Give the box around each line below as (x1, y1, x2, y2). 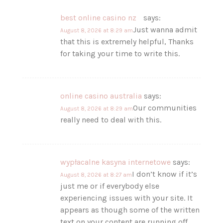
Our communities (133, 103, 197, 112)
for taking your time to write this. (60, 48, 180, 58)
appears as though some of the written (60, 205, 200, 215)
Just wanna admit (133, 24, 198, 34)
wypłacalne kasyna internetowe (60, 157, 171, 167)
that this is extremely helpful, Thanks (60, 36, 194, 46)
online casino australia (60, 91, 142, 101)
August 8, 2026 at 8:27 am (60, 171, 132, 178)
